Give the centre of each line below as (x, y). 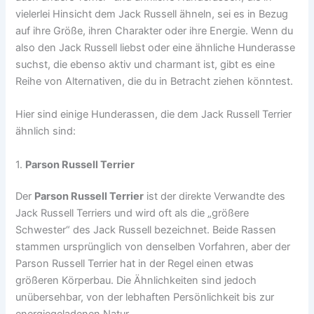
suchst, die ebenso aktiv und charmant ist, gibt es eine (145, 64)
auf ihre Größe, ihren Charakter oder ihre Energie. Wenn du (155, 30)
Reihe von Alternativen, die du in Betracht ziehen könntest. (155, 81)
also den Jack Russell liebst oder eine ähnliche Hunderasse (156, 47)
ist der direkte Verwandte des (215, 197)
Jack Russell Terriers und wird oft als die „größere (132, 213)
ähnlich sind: (46, 131)
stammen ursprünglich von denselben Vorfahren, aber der (153, 247)
